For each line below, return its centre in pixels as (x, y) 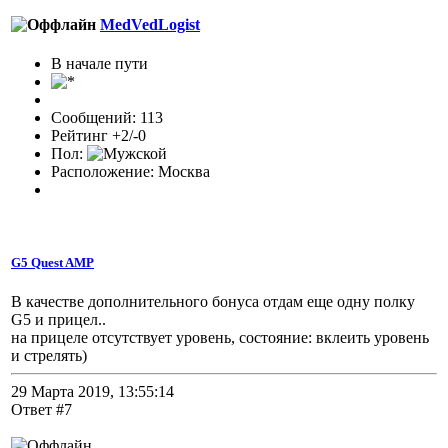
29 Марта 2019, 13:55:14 (92, 392)
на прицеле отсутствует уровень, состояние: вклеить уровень (220, 338)
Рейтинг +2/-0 (98, 135)
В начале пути (99, 63)
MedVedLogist (150, 24)
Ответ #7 (41, 410)
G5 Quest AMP (52, 263)
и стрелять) (49, 356)
